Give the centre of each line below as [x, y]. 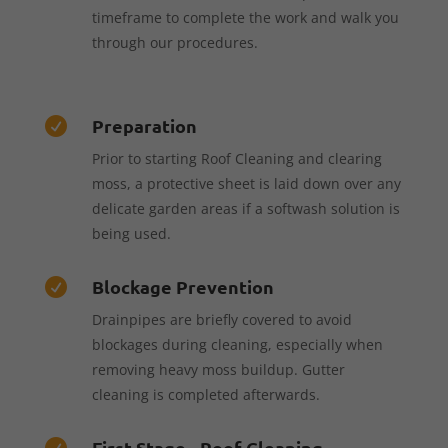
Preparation [144, 125]
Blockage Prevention [182, 286]
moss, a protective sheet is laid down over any [246, 183]
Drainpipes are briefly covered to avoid [221, 319]
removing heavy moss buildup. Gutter [218, 369]
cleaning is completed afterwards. [205, 394]
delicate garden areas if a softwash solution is [245, 208]
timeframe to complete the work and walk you [245, 17]
